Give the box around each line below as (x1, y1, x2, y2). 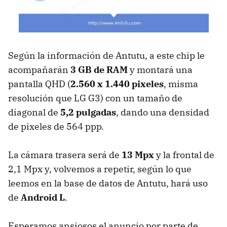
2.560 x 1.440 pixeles (70, 78, 164, 90)
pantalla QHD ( (8, 78, 70, 90)
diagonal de (8, 106, 60, 119)
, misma (164, 78, 198, 90)
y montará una (128, 64, 193, 76)
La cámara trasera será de (8, 149, 122, 161)
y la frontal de (154, 149, 214, 161)
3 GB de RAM (70, 64, 128, 76)
